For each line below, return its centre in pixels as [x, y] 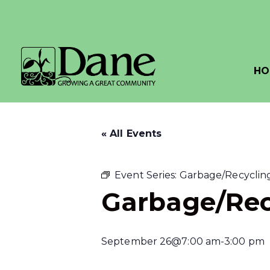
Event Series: [147, 175]
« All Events [132, 133]
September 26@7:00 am [161, 241]
